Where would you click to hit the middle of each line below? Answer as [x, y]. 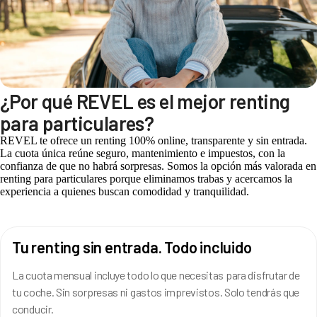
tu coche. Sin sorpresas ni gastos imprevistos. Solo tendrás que [156, 292]
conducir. [33, 309]
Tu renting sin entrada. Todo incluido [132, 247]
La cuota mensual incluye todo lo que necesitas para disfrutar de [156, 275]
